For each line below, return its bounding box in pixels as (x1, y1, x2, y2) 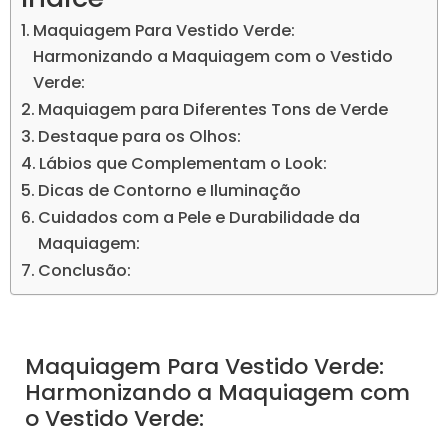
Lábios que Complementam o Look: (39, 152, 328, 176)
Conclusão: (38, 259, 132, 283)
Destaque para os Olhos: (38, 125, 242, 149)
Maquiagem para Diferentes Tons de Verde (38, 98, 389, 122)
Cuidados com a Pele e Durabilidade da (38, 206, 361, 230)
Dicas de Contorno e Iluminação (38, 179, 302, 203)
